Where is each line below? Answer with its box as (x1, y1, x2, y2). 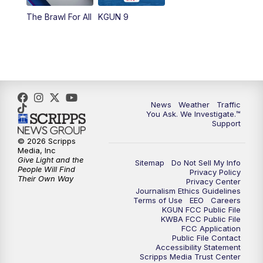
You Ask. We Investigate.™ (146, 109, 241, 119)
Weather (178, 99, 210, 109)
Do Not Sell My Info (171, 157, 241, 167)
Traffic (217, 99, 241, 109)
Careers (211, 195, 241, 205)
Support (212, 118, 241, 128)
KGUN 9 (97, 11, 129, 22)
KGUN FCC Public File (162, 204, 241, 214)
